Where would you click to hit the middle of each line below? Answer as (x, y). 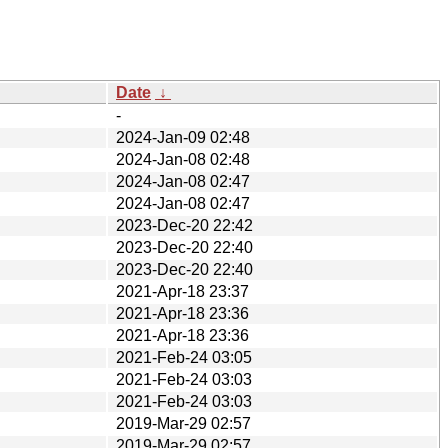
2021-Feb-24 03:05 (184, 357)
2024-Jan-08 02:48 (183, 159)
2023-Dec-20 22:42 (184, 225)
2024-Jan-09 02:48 (183, 137)
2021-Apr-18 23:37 (182, 291)
